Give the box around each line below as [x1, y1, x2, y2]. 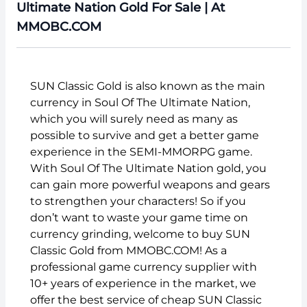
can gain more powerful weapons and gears [30, 177, 270, 191]
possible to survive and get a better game [30, 128, 259, 142]
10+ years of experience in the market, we [30, 276, 256, 290]
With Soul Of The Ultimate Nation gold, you [30, 161, 267, 175]
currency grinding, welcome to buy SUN [30, 227, 250, 241]
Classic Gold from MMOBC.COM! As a [30, 243, 227, 257]
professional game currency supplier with [30, 260, 257, 273]
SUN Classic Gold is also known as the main [30, 79, 265, 93]
